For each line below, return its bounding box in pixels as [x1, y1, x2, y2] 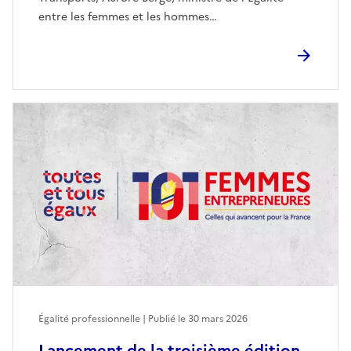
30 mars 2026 [188, 312, 248, 327]
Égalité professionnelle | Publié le [38, 312, 188, 327]
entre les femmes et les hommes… [38, 9, 217, 26]
